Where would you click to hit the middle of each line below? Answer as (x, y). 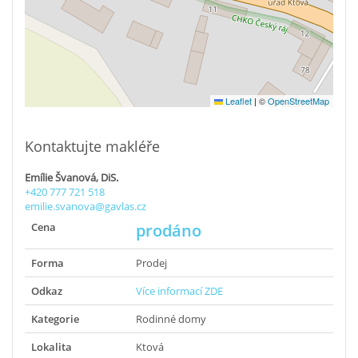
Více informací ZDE (179, 291)
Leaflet (237, 101)
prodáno (169, 231)
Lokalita (52, 347)
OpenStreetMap (298, 101)
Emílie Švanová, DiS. (72, 178)
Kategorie (55, 319)
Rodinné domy (171, 319)
